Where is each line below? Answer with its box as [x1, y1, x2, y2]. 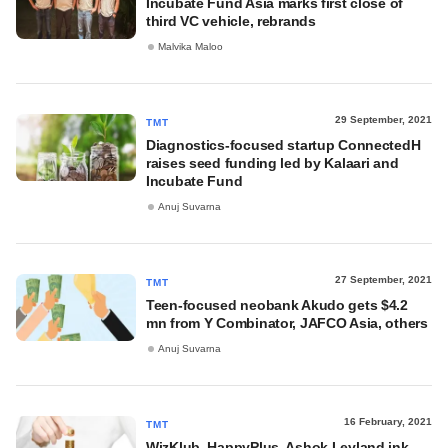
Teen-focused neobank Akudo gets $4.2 [146, 297, 408, 313]
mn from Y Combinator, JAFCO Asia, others [146, 315, 428, 331]
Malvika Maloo [158, 41, 223, 53]
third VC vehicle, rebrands [146, 13, 316, 29]
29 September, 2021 [335, 114, 432, 125]
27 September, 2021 [335, 274, 432, 285]
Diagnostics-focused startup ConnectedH [146, 137, 421, 153]
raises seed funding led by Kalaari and [146, 155, 399, 171]
